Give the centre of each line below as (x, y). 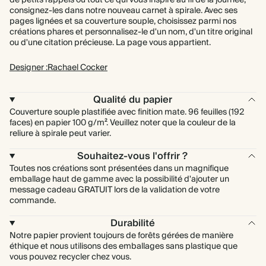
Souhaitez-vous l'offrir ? (133, 156)
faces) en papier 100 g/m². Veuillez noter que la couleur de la (123, 123)
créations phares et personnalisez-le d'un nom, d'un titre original (131, 32)
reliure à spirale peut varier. (60, 134)
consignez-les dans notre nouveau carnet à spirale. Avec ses (123, 11)
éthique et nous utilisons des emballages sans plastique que (123, 246)
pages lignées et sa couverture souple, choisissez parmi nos (123, 21)
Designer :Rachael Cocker (58, 68)
